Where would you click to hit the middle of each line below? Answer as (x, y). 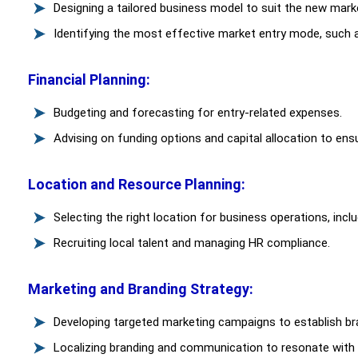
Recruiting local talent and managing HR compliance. (192, 243)
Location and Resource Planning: (136, 185)
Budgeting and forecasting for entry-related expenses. (198, 113)
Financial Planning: (89, 80)
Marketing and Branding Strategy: (140, 289)
